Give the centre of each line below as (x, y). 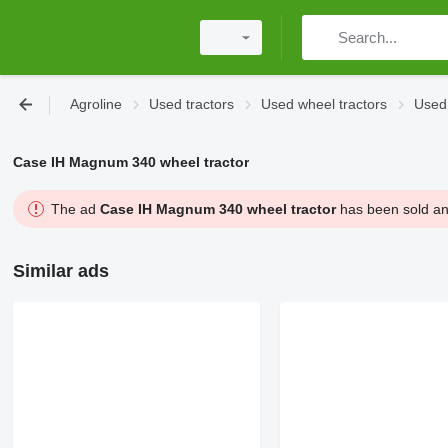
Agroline (96, 104)
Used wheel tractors (324, 104)
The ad (75, 209)
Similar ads (60, 271)
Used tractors (191, 104)
